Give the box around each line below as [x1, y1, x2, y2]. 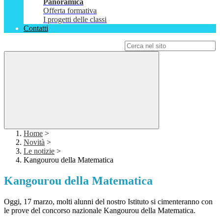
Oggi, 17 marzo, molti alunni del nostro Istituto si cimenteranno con [4, 197, 213, 206]
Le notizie [24, 147, 55, 156]
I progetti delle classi [43, 15, 107, 24]
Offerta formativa [43, 6, 97, 15]
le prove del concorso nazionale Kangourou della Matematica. [4, 206, 195, 215]
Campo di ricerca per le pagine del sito [4, 41, 123, 50]
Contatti [24, 24, 48, 33]
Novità [24, 138, 45, 147]
